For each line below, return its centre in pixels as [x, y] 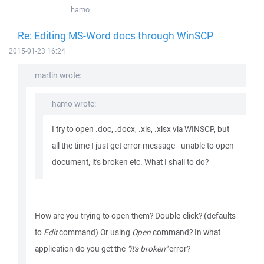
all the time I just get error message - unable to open [143, 146]
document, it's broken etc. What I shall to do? [130, 162]
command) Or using [95, 232]
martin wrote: [58, 75]
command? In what [186, 232]
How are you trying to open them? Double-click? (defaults [135, 216]
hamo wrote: [74, 104]
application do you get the [81, 249]
